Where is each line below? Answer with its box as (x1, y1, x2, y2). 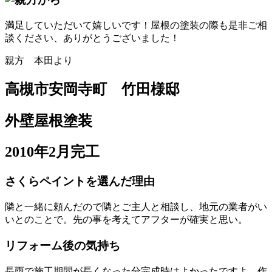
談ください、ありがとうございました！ (5, 32, 180, 43)
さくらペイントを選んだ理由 (5, 175, 155, 188)
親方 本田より (5, 55, 73, 66)
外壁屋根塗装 (5, 112, 92, 129)
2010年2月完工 (5, 144, 100, 160)
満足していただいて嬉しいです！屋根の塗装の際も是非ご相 (5, 19, 267, 30)
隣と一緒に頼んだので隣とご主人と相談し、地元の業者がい (5, 202, 267, 212)
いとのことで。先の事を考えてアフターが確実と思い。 (5, 214, 248, 225)
